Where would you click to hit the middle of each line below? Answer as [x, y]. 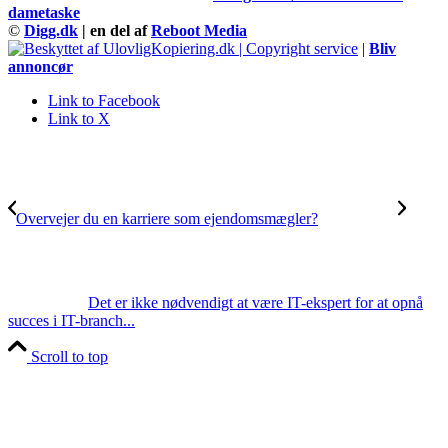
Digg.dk [51, 30]
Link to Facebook [104, 100]
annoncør [40, 66]
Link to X [79, 118]
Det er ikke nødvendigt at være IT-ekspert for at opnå [255, 302]
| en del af [116, 30]
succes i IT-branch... [71, 320]
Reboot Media [199, 30]
